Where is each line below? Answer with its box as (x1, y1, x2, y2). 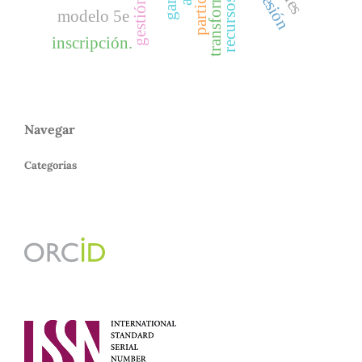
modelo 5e (57, 6, 129, 25)
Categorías (24, 158, 77, 172)
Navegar (24, 120, 75, 137)
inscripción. (52, 34, 133, 53)
